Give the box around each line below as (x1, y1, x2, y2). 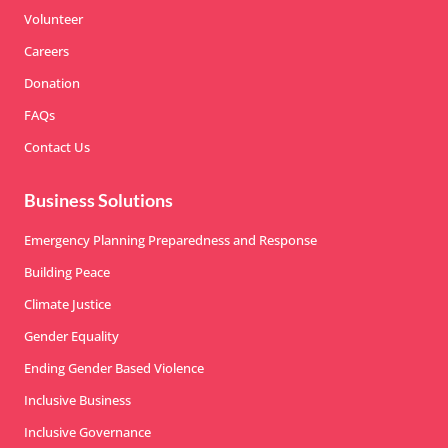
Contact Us (24, 137, 90, 156)
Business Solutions (24, 188, 173, 211)
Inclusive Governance (24, 422, 151, 441)
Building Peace (24, 262, 110, 281)
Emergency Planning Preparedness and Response (24, 230, 317, 249)
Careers (24, 41, 69, 60)
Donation (24, 73, 80, 92)
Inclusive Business (24, 390, 131, 409)
